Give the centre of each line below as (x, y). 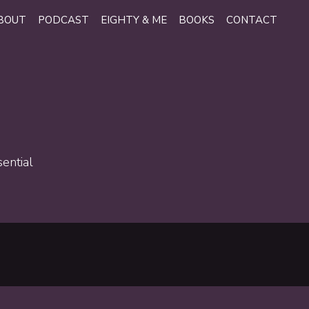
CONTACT (252, 20)
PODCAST (63, 20)
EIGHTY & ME (134, 20)
